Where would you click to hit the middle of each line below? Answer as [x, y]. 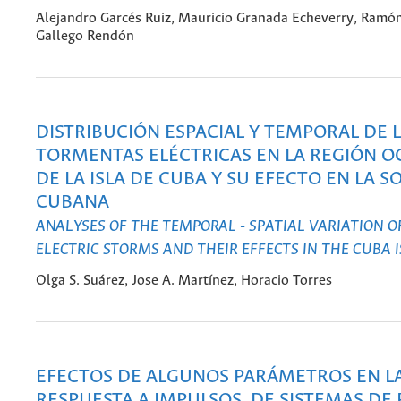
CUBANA [73, 203]
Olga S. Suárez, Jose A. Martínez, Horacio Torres [184, 280]
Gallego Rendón [85, 36]
